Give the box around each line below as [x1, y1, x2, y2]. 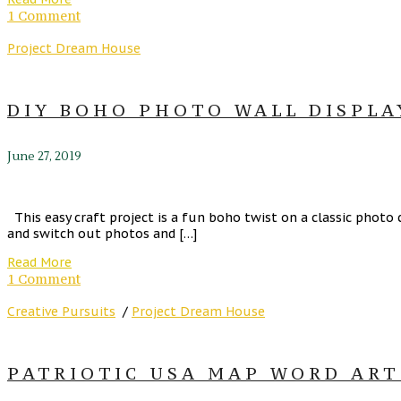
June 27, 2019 [7, 148, 81, 165]
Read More [7, 253, 72, 270]
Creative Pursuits [7, 303, 115, 320]
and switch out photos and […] [7, 225, 197, 242]
